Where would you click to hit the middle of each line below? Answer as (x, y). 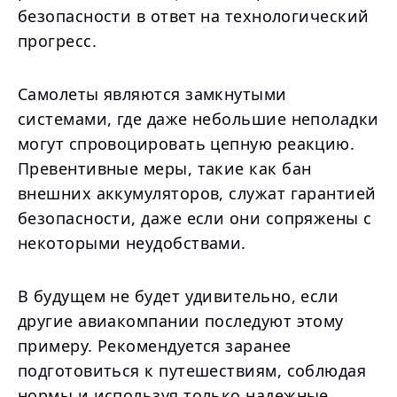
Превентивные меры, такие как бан (165, 168)
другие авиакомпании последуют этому (181, 321)
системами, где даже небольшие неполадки (198, 119)
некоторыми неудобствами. (132, 243)
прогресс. (58, 41)
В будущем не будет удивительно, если (179, 296)
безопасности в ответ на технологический (194, 16)
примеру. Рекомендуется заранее (155, 346)
